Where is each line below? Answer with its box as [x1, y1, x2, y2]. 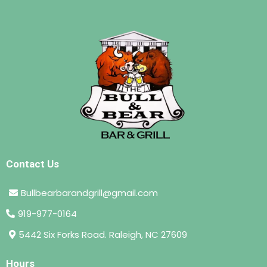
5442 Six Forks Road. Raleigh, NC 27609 [18, 228, 187, 241]
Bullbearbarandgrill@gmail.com [21, 186, 158, 199]
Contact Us [6, 157, 59, 170]
